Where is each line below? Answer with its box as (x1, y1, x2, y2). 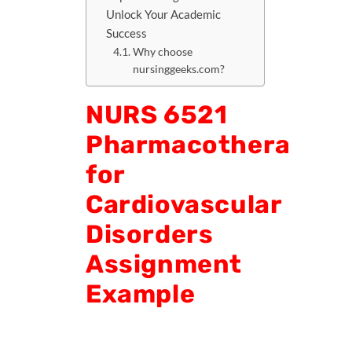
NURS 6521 (86, 100, 228, 130)
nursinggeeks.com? (132, 62, 225, 76)
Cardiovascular (86, 189, 282, 219)
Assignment (86, 249, 243, 279)
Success (106, 26, 148, 41)
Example (86, 279, 196, 309)
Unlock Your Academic (106, 7, 222, 22)
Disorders (86, 219, 214, 249)
